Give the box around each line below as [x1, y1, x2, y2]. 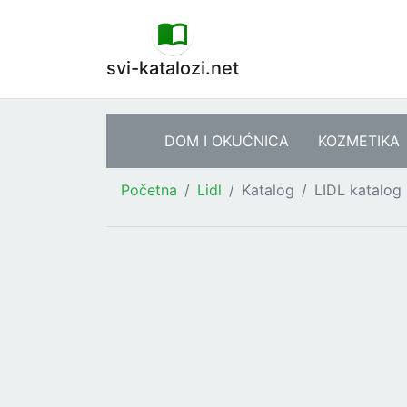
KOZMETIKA [318, 132, 400, 150]
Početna [121, 181, 177, 199]
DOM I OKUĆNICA [164, 132, 289, 150]
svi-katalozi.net [106, 57, 239, 79]
